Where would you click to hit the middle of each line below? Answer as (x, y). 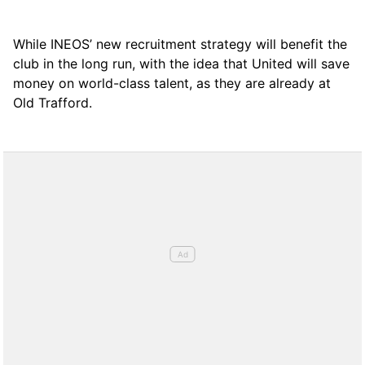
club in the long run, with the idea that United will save (181, 63)
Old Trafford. (53, 102)
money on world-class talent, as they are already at (172, 83)
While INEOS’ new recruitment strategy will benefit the (180, 44)
